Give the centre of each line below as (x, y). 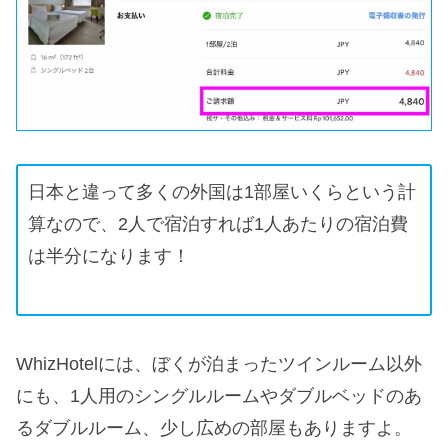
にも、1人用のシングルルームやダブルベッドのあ (219, 396)
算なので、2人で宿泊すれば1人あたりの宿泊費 (218, 223)
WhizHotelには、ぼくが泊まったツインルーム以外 (219, 364)
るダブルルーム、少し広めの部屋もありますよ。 (214, 428)
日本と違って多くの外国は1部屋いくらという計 (222, 191)
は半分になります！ (109, 255)
